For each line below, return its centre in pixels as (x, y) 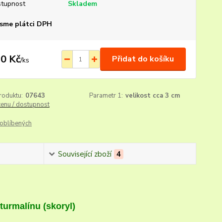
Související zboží (84, 154)
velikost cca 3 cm (153, 96)
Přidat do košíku (143, 59)
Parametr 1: (106, 96)
